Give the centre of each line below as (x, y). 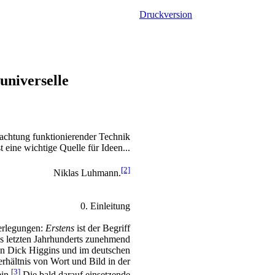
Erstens (60, 228)
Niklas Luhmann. (87, 172)
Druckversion (166, 14)
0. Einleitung (105, 206)
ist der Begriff (102, 228)
